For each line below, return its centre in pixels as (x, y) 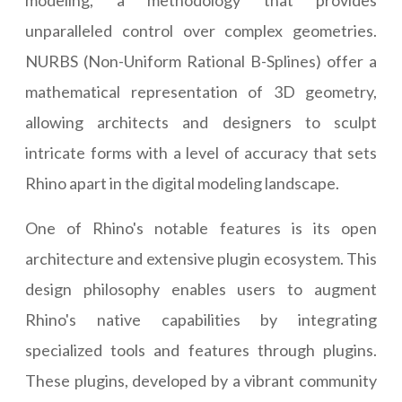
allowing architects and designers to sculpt (201, 122)
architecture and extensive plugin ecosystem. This (201, 259)
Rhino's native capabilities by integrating (201, 320)
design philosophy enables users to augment (201, 289)
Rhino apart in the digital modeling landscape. (182, 184)
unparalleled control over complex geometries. (201, 31)
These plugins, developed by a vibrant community (201, 381)
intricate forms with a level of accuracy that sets (201, 153)
